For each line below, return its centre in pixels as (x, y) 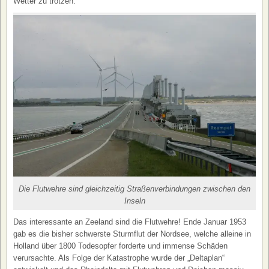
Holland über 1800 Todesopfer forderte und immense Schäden (120, 246)
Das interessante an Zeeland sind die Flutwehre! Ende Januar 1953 (130, 222)
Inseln (134, 201)
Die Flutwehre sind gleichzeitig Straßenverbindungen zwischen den (134, 189)
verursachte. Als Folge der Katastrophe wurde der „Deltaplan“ (119, 258)
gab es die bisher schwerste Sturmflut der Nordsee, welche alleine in (132, 234)
